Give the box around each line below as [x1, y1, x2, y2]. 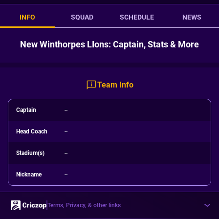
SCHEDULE [120, 13, 154, 21]
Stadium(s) [16, 150, 44, 156]
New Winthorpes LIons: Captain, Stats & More [20, 39, 199, 49]
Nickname [16, 171, 42, 178]
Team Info [97, 80, 133, 89]
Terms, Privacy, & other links [47, 202, 121, 209]
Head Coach [16, 128, 47, 135]
